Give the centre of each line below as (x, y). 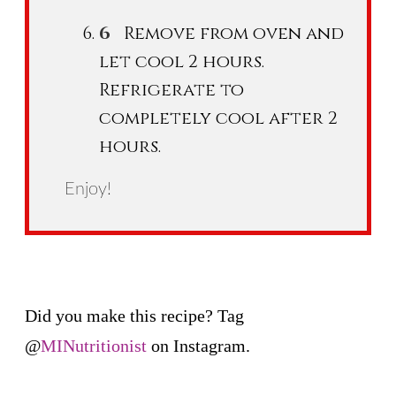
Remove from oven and (234, 33)
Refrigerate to (171, 89)
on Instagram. (198, 345)
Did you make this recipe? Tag (134, 315)
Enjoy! (88, 189)
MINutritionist (94, 345)
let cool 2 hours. (182, 61)
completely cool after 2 (218, 118)
